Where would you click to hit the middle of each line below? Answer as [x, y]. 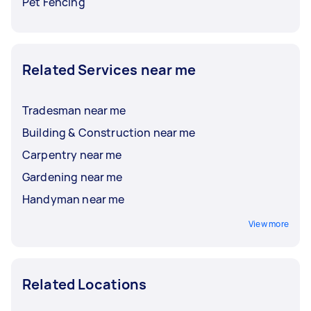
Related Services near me [109, 69]
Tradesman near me [74, 110]
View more [268, 224]
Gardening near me [73, 177]
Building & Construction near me [109, 132]
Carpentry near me [72, 154]
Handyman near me [74, 199]
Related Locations [85, 284]
